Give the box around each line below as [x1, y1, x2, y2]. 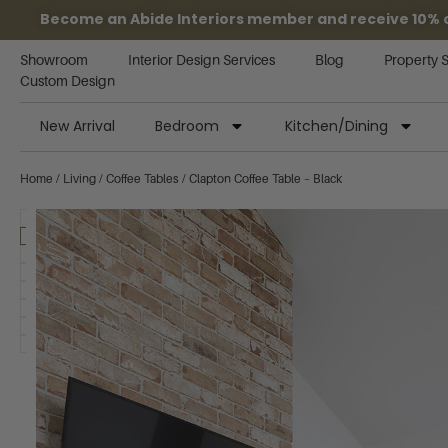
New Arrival [40, 116, 115, 136]
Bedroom [155, 116, 219, 136]
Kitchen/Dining [285, 116, 388, 136]
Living [63, 172, 96, 186]
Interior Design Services [128, 52, 275, 68]
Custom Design [20, 73, 115, 89]
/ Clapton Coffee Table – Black [179, 172, 342, 186]
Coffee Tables [106, 172, 179, 186]
